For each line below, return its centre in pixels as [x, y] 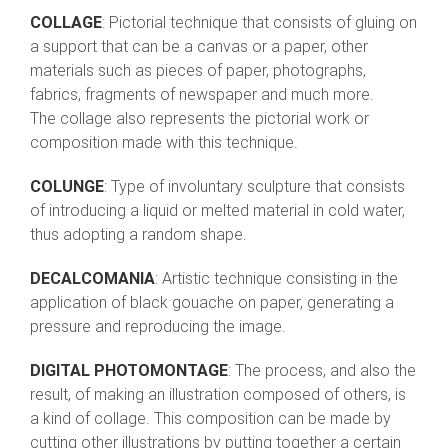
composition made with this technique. [164, 143]
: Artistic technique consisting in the [276, 279]
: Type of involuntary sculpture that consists [254, 187]
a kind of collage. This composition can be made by [210, 419]
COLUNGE [67, 187]
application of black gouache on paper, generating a [212, 303]
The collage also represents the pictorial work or [199, 119]
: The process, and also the [322, 371]
